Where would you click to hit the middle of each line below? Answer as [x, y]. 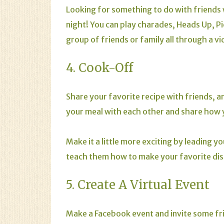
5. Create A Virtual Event [138, 185]
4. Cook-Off [99, 68]
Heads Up [194, 24]
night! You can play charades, [121, 24]
